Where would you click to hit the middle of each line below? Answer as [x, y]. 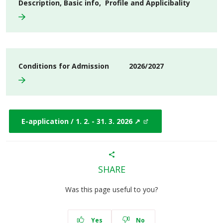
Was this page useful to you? [111, 189]
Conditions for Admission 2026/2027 [91, 66]
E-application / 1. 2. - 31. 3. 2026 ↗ [81, 121]
